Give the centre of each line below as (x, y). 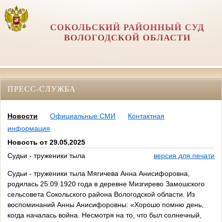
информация (29, 129)
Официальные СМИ (83, 116)
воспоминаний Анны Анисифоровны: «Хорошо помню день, (106, 205)
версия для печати (184, 156)
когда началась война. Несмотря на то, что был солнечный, (105, 215)
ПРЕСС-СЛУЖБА (42, 89)
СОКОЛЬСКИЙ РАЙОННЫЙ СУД (127, 27)
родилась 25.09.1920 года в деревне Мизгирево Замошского (106, 184)
